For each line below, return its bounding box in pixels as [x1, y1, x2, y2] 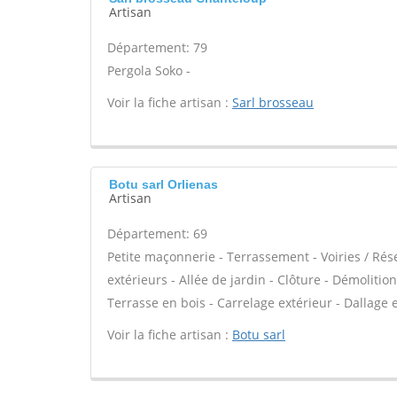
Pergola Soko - [107, 62, 191, 79]
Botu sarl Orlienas [109, 177, 218, 191]
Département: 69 [107, 225, 207, 242]
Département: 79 [107, 39, 207, 56]
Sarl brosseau [232, 94, 314, 111]
